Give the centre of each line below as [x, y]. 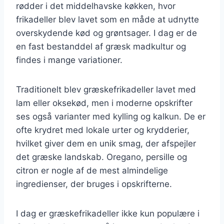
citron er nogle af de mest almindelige [92, 170]
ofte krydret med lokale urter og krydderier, [103, 130]
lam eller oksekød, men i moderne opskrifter [104, 103]
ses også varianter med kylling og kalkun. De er [111, 116]
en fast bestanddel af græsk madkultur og [101, 46]
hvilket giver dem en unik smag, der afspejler [106, 143]
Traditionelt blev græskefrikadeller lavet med [106, 89]
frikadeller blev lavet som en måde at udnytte [107, 19]
